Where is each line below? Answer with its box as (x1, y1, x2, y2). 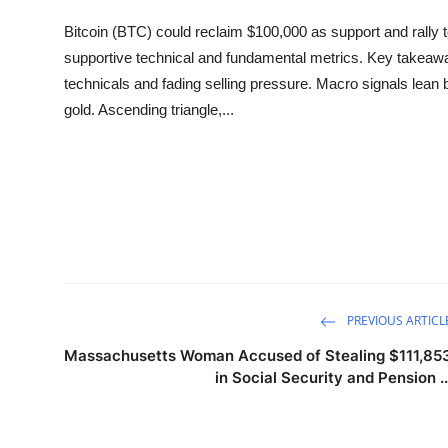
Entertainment (15, 54, 122, 75)
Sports (15, 5, 66, 26)
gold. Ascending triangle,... (64, 101, 234, 118)
